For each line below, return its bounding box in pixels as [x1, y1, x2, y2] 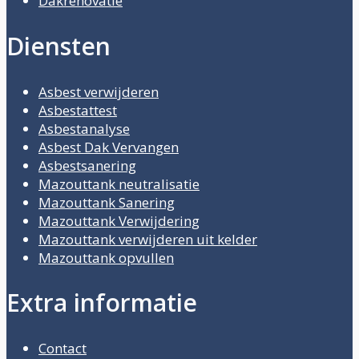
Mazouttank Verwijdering [38, 211, 200, 230]
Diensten [6, 29, 111, 63]
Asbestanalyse [38, 119, 130, 138]
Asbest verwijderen [38, 82, 159, 101]
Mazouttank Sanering [38, 192, 175, 212]
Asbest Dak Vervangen [38, 137, 179, 156]
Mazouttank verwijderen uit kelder [38, 229, 257, 248]
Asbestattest [38, 100, 117, 119]
